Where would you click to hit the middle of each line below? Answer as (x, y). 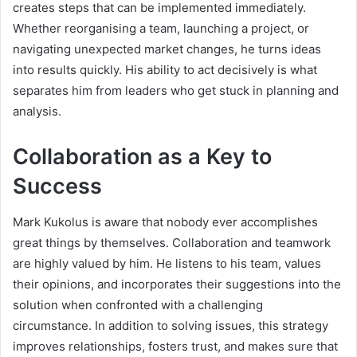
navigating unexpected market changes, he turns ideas (167, 49)
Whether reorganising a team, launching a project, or (161, 29)
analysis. (37, 112)
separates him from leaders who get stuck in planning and (176, 91)
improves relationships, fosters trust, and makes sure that (175, 346)
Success (57, 186)
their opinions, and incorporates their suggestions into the (177, 284)
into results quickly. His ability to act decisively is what (165, 70)
